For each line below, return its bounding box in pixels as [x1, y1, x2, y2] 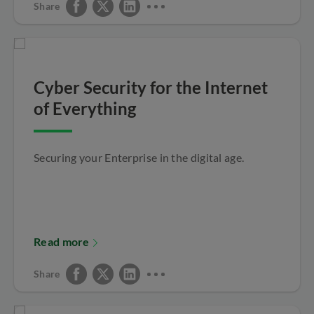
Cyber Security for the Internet [34, 76, 268, 97]
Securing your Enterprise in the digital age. [34, 150, 245, 164]
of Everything [34, 97, 136, 118]
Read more [34, 234, 90, 248]
